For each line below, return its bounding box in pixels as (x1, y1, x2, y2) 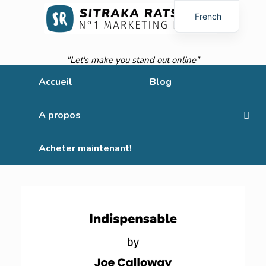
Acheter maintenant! (39, 142, 132, 155)
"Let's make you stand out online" (66, 54, 199, 66)
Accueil (39, 75, 72, 88)
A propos (39, 109, 81, 122)
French (195, 11, 222, 21)
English (195, 30, 223, 41)
